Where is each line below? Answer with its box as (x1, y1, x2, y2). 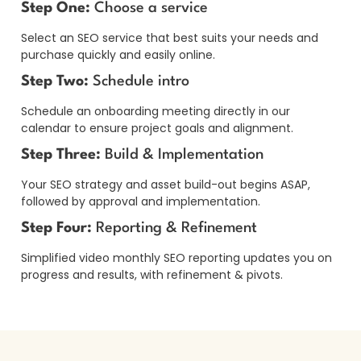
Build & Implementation (101, 147, 263, 162)
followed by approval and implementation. (21, 193, 260, 210)
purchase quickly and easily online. (21, 46, 215, 63)
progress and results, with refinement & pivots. (21, 266, 283, 283)
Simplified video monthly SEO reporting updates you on (21, 249, 332, 266)
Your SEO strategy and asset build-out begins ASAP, (21, 176, 310, 193)
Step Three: (21, 147, 101, 162)
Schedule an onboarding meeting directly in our (21, 102, 290, 119)
